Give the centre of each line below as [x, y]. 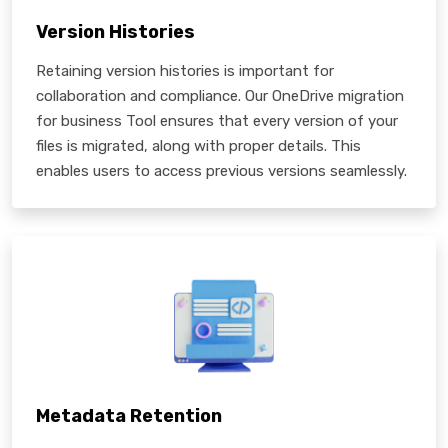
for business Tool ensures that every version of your [217, 120]
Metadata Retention [129, 415]
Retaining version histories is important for [185, 70]
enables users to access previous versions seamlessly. [221, 170]
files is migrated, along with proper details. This [198, 145]
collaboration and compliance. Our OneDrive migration [220, 95]
